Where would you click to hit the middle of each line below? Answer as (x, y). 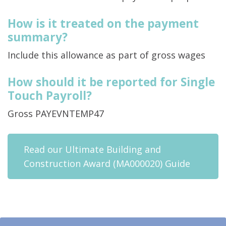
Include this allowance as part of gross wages (106, 55)
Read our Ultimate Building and (92, 150)
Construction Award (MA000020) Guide (107, 164)
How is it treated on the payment (103, 24)
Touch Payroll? (50, 96)
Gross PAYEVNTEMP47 (56, 114)
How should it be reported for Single (111, 82)
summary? (38, 37)
